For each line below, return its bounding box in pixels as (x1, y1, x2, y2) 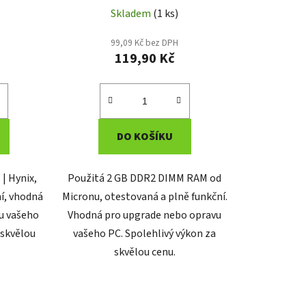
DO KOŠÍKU (116, 128, 173, 144)
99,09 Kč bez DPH (111, 36, 179, 49)
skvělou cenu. (113, 244, 176, 260)
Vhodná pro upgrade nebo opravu (68, 207, 222, 223)
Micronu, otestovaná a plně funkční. (61, 189, 227, 204)
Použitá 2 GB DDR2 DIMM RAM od (68, 170, 222, 186)
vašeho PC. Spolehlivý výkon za (73, 225, 217, 241)
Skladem (111, 5, 154, 21)
